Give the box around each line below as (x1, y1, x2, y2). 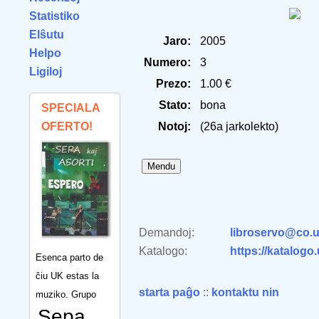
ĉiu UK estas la (36, 270, 99, 281)
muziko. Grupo (36, 288, 96, 300)
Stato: (159, 99, 191, 111)
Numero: (144, 56, 191, 68)
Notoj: (158, 120, 191, 132)
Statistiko (29, 10, 80, 22)
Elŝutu (29, 28, 64, 41)
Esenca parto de (36, 251, 103, 263)
